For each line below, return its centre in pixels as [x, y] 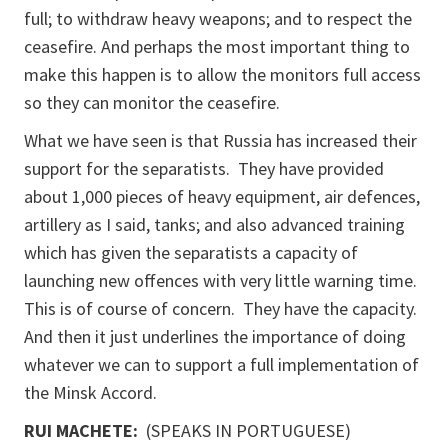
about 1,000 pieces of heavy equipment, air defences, [222, 196]
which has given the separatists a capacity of [191, 252]
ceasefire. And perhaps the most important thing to [217, 46]
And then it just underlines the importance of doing [215, 336]
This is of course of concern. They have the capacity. [220, 308]
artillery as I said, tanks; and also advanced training [214, 224]
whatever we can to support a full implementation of [221, 364]
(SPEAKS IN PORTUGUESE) [244, 430]
